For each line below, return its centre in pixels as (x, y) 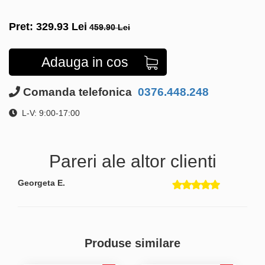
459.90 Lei (110, 27)
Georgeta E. (41, 182)
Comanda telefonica (77, 92)
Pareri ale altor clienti (132, 161)
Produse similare (132, 243)
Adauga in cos (85, 62)
